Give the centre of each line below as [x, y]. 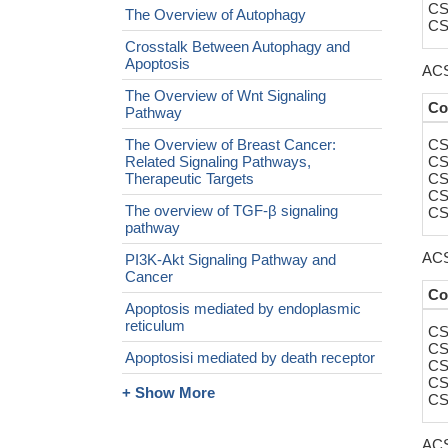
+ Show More [168, 392]
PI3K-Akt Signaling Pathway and [230, 259]
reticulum [155, 325]
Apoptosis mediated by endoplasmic [243, 308]
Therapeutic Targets [189, 178]
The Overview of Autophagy [215, 14]
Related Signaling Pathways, [218, 161]
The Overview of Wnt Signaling [225, 95]
